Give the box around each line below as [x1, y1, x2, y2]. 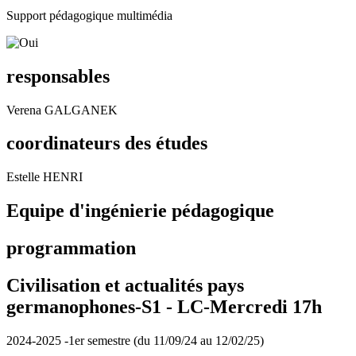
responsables [6, 65, 110, 87]
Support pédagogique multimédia [6, 8, 172, 22]
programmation [6, 238, 136, 259]
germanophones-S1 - [6, 296, 177, 318]
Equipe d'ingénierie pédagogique [6, 200, 274, 222]
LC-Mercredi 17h [177, 296, 322, 318]
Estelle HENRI [6, 170, 83, 184]
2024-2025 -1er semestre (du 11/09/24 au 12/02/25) [6, 333, 264, 347]
